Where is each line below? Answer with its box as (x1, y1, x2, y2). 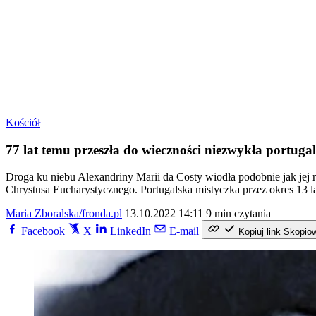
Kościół (6, 116, 40, 128)
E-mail (169, 225, 199, 238)
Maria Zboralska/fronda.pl (6, 207, 122, 220)
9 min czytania (206, 207, 271, 220)
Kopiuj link (238, 226, 281, 238)
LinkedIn (110, 225, 151, 238)
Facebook (21, 225, 65, 238)
